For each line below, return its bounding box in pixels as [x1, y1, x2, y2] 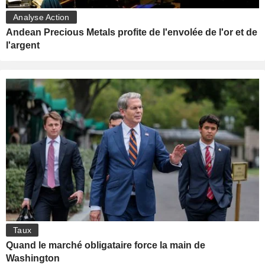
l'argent [6, 40, 40, 51]
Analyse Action [13, 12, 70, 22]
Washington [6, 253, 60, 264]
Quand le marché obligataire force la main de [6, 240, 205, 251]
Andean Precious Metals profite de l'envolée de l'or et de [6, 27, 257, 38]
